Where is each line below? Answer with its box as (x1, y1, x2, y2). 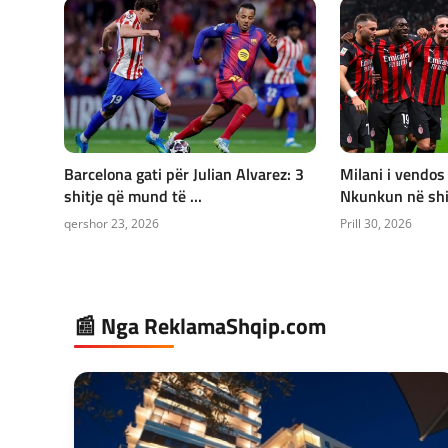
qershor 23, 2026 (64, 214, 159, 232)
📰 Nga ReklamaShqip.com (74, 308, 326, 343)
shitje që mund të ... (64, 183, 202, 208)
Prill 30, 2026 (339, 214, 412, 232)
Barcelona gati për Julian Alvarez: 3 (64, 161, 304, 186)
